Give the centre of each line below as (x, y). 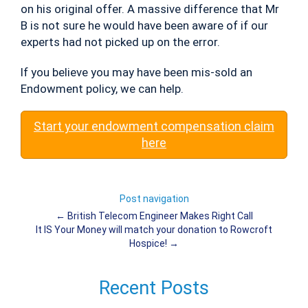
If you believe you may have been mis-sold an (136, 73)
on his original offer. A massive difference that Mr (150, 9)
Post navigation (154, 199)
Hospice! (149, 244)
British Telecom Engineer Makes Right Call (159, 216)
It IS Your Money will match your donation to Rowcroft (154, 230)
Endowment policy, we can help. (102, 89)
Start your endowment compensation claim (154, 126)
